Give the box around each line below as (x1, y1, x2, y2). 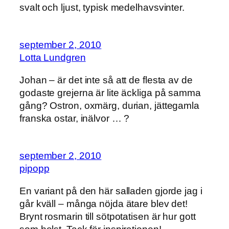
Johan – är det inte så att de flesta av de (19, 74, 193, 85)
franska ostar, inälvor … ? (19, 112, 130, 124)
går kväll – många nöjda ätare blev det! (19, 198, 188, 209)
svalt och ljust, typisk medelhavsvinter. (19, 2, 185, 13)
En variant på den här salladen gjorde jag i (19, 185, 202, 196)
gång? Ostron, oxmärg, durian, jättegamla (19, 100, 199, 111)
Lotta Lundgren (19, 52, 86, 63)
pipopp (19, 163, 50, 174)
